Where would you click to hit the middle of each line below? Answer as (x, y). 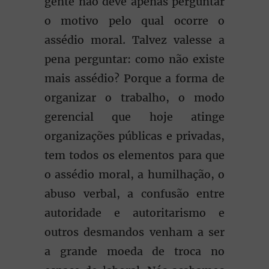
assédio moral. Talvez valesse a (134, 40)
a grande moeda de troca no (134, 251)
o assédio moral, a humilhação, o (134, 174)
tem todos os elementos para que (134, 155)
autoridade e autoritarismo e (134, 213)
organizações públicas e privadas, (134, 136)
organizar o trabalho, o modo (134, 98)
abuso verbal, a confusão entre (134, 194)
